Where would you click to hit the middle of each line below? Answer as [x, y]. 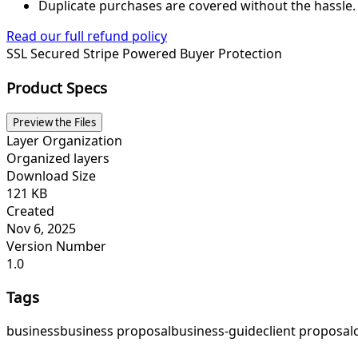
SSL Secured [45, 54]
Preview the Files [54, 122]
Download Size [51, 175]
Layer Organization [64, 140]
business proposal [115, 331]
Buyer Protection [231, 54]
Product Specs [57, 87]
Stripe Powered [131, 54]
